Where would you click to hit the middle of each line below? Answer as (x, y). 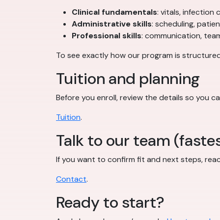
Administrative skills (112, 24)
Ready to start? (110, 202)
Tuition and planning (128, 79)
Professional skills (107, 36)
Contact (71, 179)
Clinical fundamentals (114, 12)
